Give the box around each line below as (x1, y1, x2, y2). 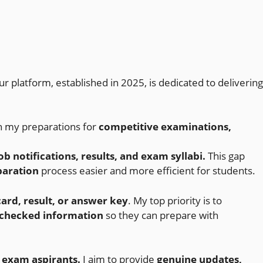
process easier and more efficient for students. (39, 164, 255, 177)
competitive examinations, (99, 120, 231, 133)
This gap (205, 149, 245, 163)
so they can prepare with (103, 208, 218, 222)
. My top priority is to (128, 193, 222, 207)
